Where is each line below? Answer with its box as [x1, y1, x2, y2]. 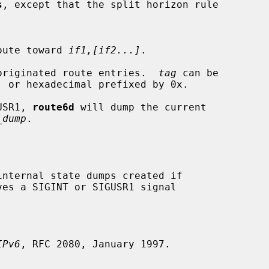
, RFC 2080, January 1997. [20, 238, 171, 250]
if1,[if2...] [68, 44, 141, 56]
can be [177, 67, 219, 79]
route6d [32, 101, 74, 113]
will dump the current [74, 101, 207, 113]
